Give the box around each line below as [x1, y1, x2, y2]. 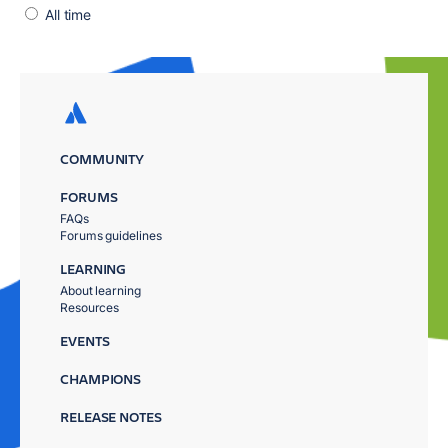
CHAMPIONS [60, 369, 142, 388]
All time [41, 6, 92, 23]
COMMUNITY [60, 149, 145, 168]
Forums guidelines [60, 228, 162, 243]
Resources [60, 300, 120, 315]
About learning [60, 283, 141, 298]
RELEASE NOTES [60, 407, 162, 426]
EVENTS [60, 331, 110, 350]
